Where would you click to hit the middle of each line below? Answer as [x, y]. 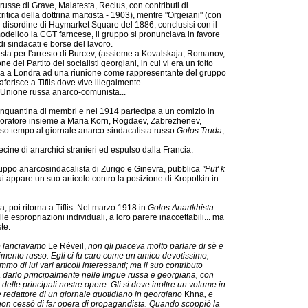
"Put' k [213, 169]
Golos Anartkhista [181, 208]
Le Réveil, [67, 246]
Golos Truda [199, 131]
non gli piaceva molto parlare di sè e [155, 246]
